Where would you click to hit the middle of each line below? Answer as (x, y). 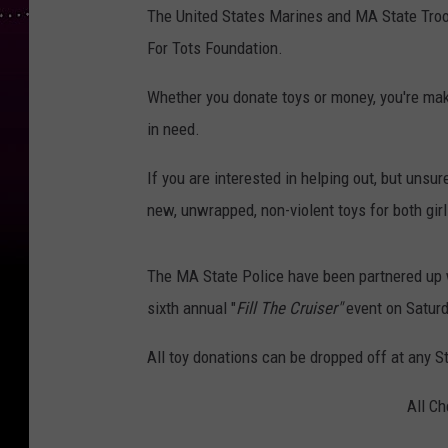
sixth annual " (191, 308)
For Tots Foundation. (217, 48)
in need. (173, 129)
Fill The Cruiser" (291, 308)
